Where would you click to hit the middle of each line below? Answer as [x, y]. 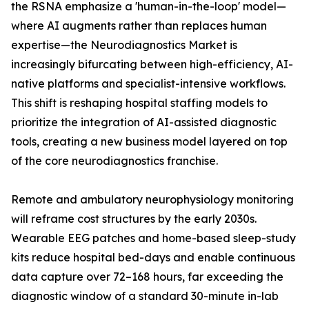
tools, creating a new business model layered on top [149, 142]
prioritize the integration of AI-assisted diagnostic [144, 122]
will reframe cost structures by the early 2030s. [134, 219]
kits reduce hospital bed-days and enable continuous [153, 258]
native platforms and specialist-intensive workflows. [148, 84]
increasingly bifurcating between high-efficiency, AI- [152, 64]
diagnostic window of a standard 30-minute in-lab [145, 296]
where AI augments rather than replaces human [139, 26]
